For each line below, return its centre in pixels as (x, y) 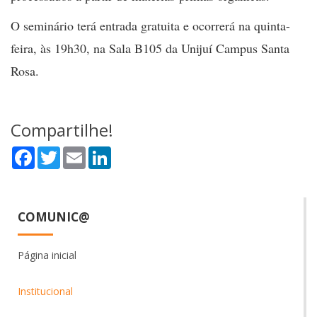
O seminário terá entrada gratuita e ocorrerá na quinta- (150, 25)
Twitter (76, 152)
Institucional (45, 291)
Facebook (57, 152)
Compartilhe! (62, 130)
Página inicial (47, 255)
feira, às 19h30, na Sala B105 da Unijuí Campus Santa (150, 48)
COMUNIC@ (54, 217)
